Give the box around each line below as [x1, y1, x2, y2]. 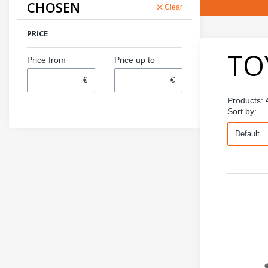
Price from [27, 54, 66, 65]
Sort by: [227, 106, 257, 116]
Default [235, 129, 260, 138]
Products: [227, 95, 266, 105]
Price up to [114, 54, 155, 65]
